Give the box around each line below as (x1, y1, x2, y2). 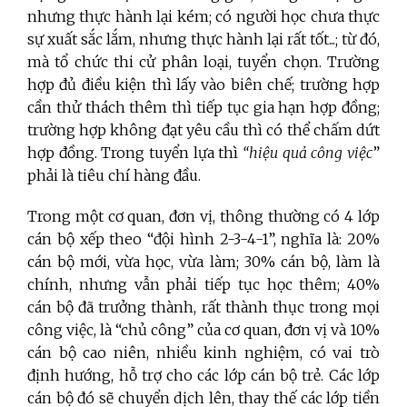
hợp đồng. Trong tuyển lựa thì (27, 143, 243, 162)
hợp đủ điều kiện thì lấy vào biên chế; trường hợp (27, 74, 380, 94)
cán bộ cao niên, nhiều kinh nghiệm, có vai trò (27, 342, 380, 362)
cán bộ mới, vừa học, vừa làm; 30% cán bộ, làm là (27, 252, 380, 271)
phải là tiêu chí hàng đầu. (27, 165, 201, 184)
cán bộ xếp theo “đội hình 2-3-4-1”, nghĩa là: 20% (27, 229, 380, 248)
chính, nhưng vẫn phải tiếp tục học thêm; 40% (27, 274, 380, 293)
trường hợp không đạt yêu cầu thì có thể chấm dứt (27, 120, 380, 139)
